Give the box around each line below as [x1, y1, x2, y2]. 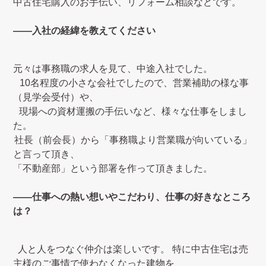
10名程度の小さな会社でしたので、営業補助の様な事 [20, 78, 249, 88]
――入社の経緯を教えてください [13, 26, 156, 36]
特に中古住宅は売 [172, 244, 248, 254]
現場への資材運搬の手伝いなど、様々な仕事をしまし [19, 106, 247, 116]
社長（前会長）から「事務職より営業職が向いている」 [14, 135, 252, 145]
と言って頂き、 [13, 149, 80, 159]
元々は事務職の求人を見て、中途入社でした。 [13, 64, 213, 74]
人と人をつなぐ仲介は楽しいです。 [18, 244, 170, 254]
